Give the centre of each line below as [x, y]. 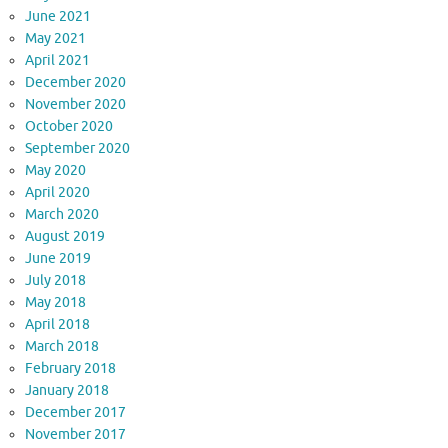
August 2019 [65, 237]
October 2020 [69, 127]
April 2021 [57, 61]
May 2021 [55, 39]
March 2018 [62, 347]
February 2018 [70, 369]
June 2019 [58, 259]
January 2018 [67, 391]
